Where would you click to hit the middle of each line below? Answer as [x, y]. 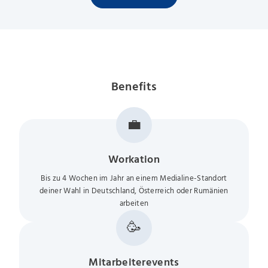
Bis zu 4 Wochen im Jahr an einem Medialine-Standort [134, 178]
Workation [134, 160]
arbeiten [134, 203]
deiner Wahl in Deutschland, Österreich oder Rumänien [134, 191]
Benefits [134, 87]
